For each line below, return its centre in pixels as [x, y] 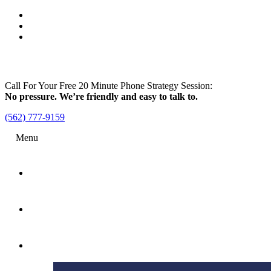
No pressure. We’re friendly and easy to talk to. [101, 96]
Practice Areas [70, 243]
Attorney [59, 207]
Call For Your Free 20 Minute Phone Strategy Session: [109, 86]
